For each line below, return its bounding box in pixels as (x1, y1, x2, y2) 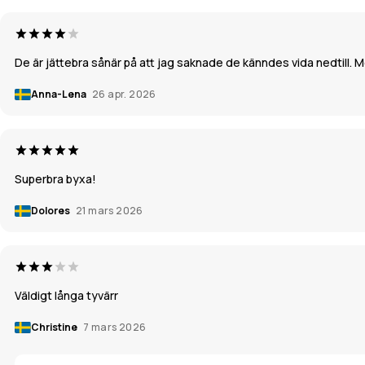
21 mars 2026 (76, 203, 143, 218)
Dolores (31, 203, 72, 218)
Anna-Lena (31, 86, 88, 101)
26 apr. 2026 (92, 86, 156, 101)
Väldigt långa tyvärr (15, 287, 118, 303)
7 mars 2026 (83, 319, 147, 334)
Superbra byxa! (15, 170, 96, 187)
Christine (31, 319, 79, 334)
